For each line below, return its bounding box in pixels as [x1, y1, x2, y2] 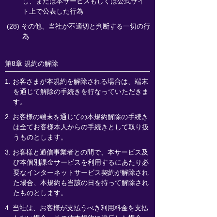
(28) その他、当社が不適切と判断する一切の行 [6, 22, 150, 30]
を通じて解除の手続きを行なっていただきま [13, 88, 149, 95]
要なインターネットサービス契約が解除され [13, 169, 149, 176]
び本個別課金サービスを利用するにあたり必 [13, 158, 149, 166]
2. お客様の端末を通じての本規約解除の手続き [5, 113, 148, 121]
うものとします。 [13, 133, 67, 141]
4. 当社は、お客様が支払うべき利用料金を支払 [5, 204, 148, 212]
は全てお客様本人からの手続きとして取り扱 [13, 123, 149, 131]
